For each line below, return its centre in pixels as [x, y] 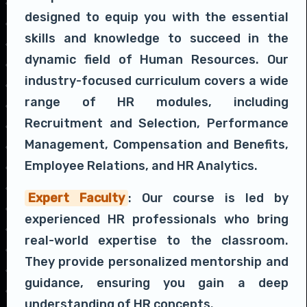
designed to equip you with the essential [157, 17]
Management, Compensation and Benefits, [157, 145]
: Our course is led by [208, 198]
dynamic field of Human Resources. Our [157, 60]
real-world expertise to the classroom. [157, 241]
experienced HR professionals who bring [157, 220]
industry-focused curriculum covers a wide [157, 81]
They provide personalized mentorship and [157, 262]
